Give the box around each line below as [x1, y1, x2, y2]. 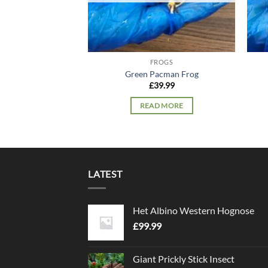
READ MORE [139, 101, 184, 109]
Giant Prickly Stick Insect [133, 253, 234, 265]
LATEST [88, 167, 123, 179]
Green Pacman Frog [124, 68, 199, 79]
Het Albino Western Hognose [133, 205, 254, 217]
